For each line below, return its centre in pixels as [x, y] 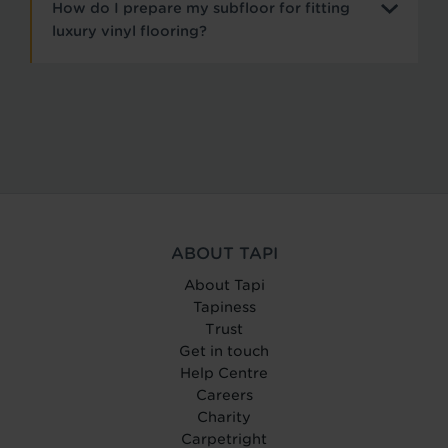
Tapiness [224, 306]
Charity [224, 416]
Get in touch [224, 350]
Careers [224, 394]
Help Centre [224, 372]
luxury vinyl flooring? [129, 30]
